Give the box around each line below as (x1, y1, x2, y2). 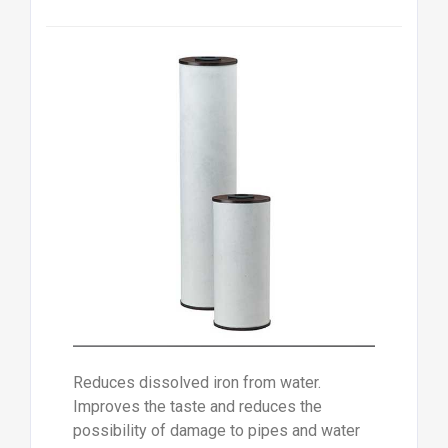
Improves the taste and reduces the (72, 397, 322, 417)
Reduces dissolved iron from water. (72, 373, 321, 393)
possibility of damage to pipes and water (72, 421, 360, 441)
